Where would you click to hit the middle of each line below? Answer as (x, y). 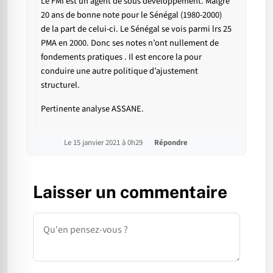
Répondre (171, 142)
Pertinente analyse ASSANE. (92, 108)
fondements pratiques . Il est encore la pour (121, 57)
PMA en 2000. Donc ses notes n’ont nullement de (130, 43)
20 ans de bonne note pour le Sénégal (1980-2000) (131, 15)
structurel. (60, 85)
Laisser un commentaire (130, 191)
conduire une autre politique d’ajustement (119, 71)
